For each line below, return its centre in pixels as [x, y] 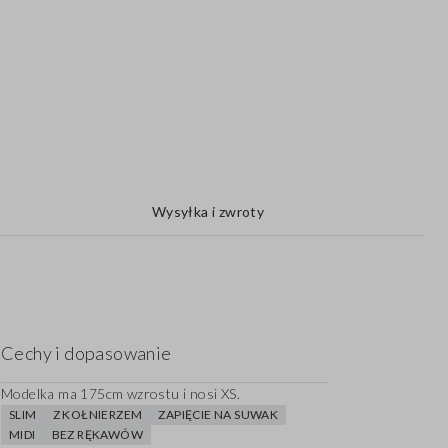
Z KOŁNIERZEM [97, 415]
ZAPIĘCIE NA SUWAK [218, 415]
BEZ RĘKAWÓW [97, 435]
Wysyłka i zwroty [208, 212]
